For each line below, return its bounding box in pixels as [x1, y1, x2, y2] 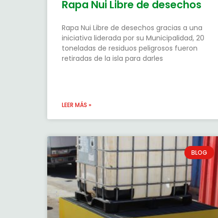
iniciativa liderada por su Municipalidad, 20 [62, 33, 204, 43]
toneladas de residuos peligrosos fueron [62, 43, 198, 54]
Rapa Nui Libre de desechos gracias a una [62, 23, 202, 33]
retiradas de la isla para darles [62, 54, 163, 64]
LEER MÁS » [62, 101, 91, 109]
